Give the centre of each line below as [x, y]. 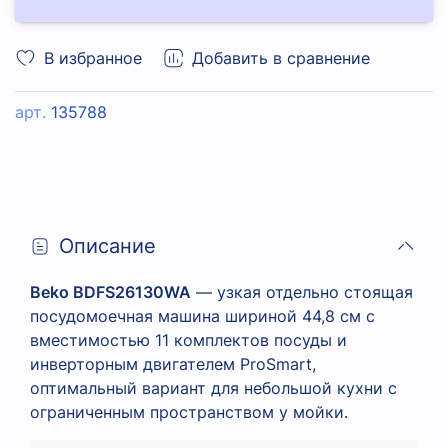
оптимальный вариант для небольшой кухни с [213, 387]
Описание [107, 245]
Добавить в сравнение [281, 57]
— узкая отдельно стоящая [302, 291]
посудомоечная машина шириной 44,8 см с [202, 315]
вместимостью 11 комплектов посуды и [188, 339]
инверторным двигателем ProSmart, [173, 363]
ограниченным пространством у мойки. [189, 411]
